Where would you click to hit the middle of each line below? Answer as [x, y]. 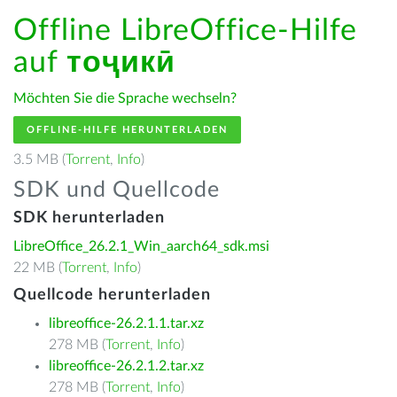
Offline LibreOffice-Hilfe [185, 31]
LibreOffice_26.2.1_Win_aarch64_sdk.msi [141, 246]
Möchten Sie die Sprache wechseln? [125, 98]
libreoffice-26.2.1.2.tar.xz [126, 366]
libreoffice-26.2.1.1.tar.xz [126, 323]
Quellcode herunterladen [112, 295]
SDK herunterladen [89, 218]
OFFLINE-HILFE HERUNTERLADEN [127, 130]
